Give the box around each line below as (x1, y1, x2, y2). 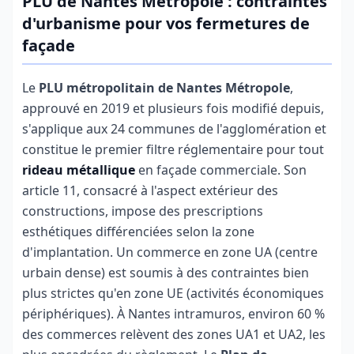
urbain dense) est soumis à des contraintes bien (22, 264, 309, 281)
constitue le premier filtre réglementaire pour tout (22, 141, 324, 158)
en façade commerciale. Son (135, 161, 307, 179)
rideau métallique (22, 161, 135, 179)
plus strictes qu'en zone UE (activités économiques (22, 284, 324, 302)
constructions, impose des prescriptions (22, 202, 263, 220)
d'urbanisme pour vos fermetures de (22, 13, 310, 34)
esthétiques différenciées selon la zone (22, 223, 254, 240)
